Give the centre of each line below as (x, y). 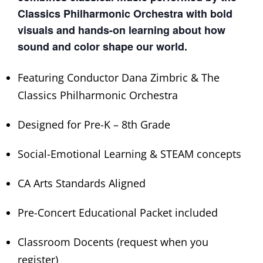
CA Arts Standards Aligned (81, 183)
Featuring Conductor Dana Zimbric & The (118, 77)
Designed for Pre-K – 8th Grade (94, 124)
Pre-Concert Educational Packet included (117, 212)
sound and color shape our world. (102, 46)
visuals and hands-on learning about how (121, 30)
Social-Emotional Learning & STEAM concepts (129, 154)
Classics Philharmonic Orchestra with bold (125, 13)
